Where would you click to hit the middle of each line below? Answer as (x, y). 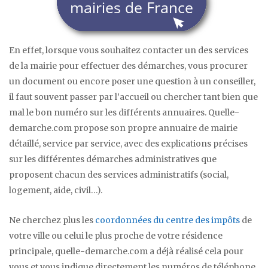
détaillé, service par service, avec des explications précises (128, 144)
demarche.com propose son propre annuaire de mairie (123, 128)
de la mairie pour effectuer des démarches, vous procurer (128, 66)
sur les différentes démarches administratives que (113, 159)
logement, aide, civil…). (56, 191)
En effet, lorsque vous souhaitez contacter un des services (129, 51)
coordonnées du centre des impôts (167, 220)
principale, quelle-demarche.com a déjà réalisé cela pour (126, 252)
